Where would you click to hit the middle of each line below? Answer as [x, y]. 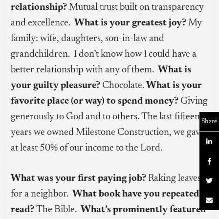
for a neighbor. [42, 194]
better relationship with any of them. [85, 70]
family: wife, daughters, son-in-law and [88, 39]
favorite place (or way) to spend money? [95, 101]
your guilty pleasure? [56, 86]
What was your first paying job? [79, 179]
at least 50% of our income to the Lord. [89, 148]
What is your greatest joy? [131, 23]
